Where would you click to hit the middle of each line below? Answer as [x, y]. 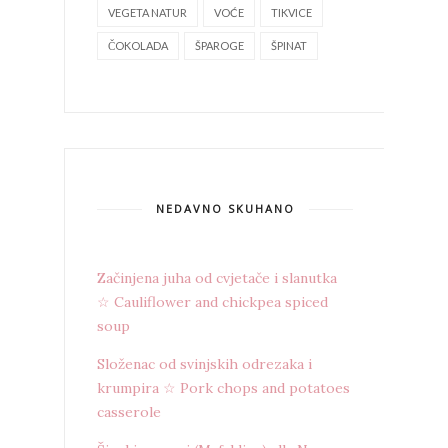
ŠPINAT [289, 45]
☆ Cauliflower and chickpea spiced [212, 301]
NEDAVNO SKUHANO [225, 208]
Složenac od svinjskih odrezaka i [204, 363]
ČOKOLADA [138, 45]
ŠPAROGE [219, 45]
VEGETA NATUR [147, 12]
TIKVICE [291, 12]
